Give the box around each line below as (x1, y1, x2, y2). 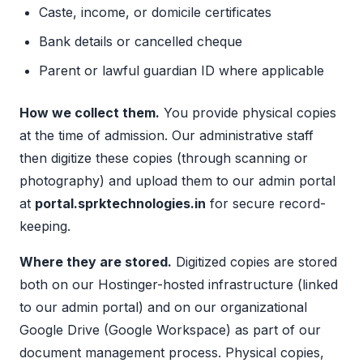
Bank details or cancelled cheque (39, 33, 242, 50)
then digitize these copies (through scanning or (19, 150, 308, 167)
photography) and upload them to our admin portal (19, 173, 335, 190)
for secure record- (206, 195, 326, 212)
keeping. (19, 218, 70, 235)
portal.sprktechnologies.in (35, 195, 206, 212)
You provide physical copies (160, 105, 336, 122)
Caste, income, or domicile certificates (39, 4, 271, 21)
